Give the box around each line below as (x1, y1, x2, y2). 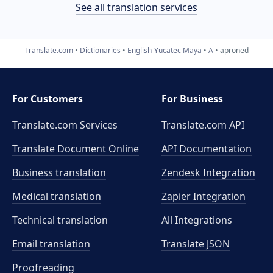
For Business (161, 92, 224, 105)
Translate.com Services (12, 118, 118, 132)
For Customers (12, 92, 83, 105)
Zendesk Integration (161, 166, 256, 179)
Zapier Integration (161, 190, 246, 203)
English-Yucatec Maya (127, 44, 202, 55)
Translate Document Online (12, 142, 139, 155)
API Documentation (161, 142, 252, 155)
